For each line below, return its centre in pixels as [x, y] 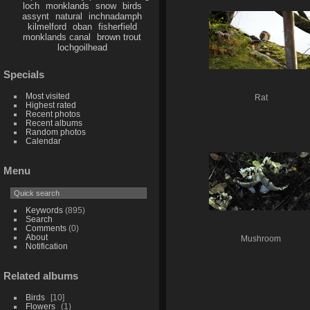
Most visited [47, 96]
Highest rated [51, 105]
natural [69, 17]
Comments [46, 228]
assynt [36, 17]
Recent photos [53, 114]
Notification [46, 246]
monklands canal [57, 37]
